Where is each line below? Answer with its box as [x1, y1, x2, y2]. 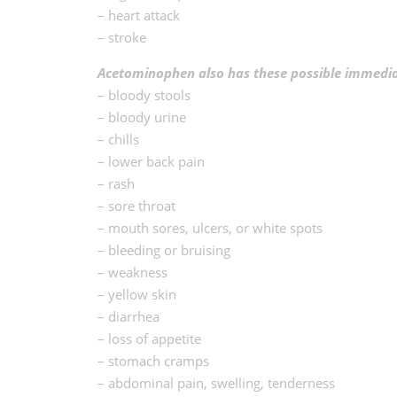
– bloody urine [97, 107, 186, 126]
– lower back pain [97, 152, 205, 170]
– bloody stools [97, 85, 191, 104]
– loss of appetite [97, 329, 201, 347]
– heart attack [97, 5, 180, 24]
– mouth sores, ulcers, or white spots [97, 218, 323, 237]
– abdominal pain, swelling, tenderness [97, 373, 335, 392]
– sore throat [97, 196, 175, 214]
